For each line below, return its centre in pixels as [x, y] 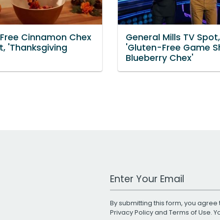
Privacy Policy [132, 212]
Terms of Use [190, 212]
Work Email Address [148, 174]
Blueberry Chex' [160, 58]
